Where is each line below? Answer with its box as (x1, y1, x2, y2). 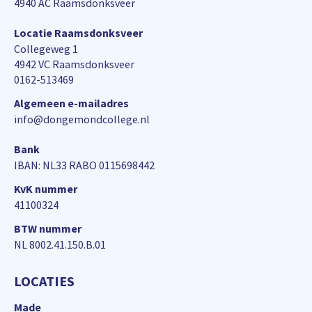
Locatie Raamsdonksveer (14, 25, 143, 40)
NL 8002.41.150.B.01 (14, 237, 106, 251)
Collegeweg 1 (14, 41, 78, 56)
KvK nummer (14, 181, 77, 196)
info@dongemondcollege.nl (14, 111, 150, 126)
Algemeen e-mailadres (14, 95, 129, 110)
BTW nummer (14, 221, 81, 235)
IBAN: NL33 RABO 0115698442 (14, 157, 155, 172)
